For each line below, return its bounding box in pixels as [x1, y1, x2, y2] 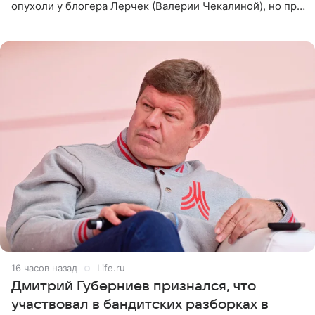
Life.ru [97, 262, 125, 274]
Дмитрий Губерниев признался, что [11, 278, 256, 295]
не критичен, [11, 27, 78, 41]
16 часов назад [11, 262, 77, 274]
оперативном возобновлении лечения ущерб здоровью [11, 13, 297, 27]
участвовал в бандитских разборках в [11, 297, 269, 313]
